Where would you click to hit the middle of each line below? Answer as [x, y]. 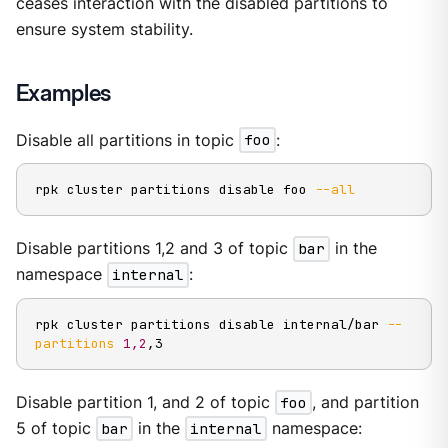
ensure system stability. [104, 29]
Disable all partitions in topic [127, 140]
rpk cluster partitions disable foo [174, 190]
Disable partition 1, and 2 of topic [145, 402]
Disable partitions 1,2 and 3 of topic [154, 249]
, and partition [365, 402]
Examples [63, 93]
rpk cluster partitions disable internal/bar [210, 324]
